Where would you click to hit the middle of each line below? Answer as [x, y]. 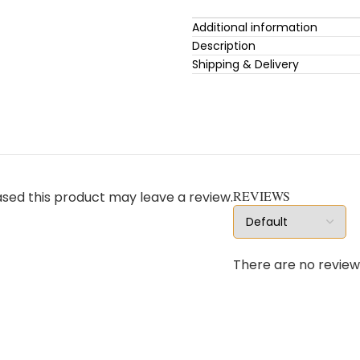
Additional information [255, 27]
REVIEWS [262, 196]
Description [224, 46]
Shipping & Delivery [245, 64]
